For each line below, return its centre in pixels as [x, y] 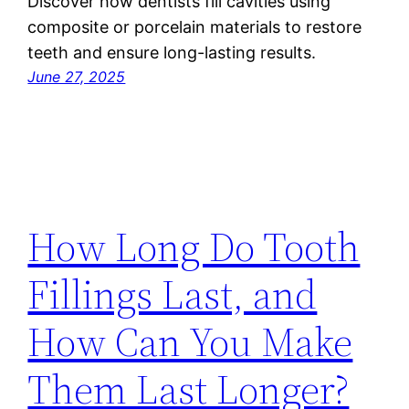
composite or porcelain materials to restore [195, 26]
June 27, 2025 [77, 76]
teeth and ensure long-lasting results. [172, 52]
